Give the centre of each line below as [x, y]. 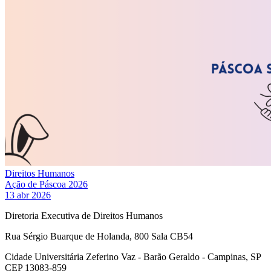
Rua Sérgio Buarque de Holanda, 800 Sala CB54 [99, 236]
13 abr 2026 [28, 195]
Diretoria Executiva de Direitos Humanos [84, 216]
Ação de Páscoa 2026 [46, 184]
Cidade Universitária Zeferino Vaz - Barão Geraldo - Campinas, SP [133, 257]
